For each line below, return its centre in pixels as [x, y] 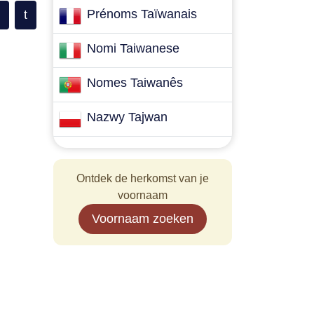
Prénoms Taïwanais [142, 14]
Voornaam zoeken [143, 219]
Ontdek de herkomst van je [143, 178]
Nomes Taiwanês [135, 83]
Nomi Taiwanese [133, 48]
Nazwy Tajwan [127, 117]
